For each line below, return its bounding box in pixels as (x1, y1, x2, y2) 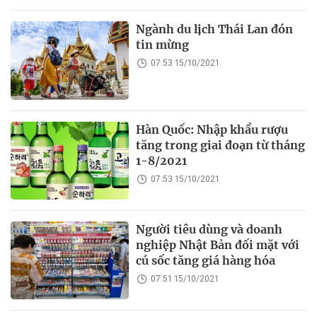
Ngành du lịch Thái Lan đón (136, 22, 294, 37)
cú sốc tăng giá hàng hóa (136, 253, 276, 267)
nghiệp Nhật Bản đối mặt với (136, 237, 300, 252)
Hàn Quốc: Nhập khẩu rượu (136, 122, 289, 137)
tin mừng (136, 38, 190, 52)
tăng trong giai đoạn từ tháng (136, 137, 306, 152)
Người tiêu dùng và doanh (136, 221, 283, 236)
